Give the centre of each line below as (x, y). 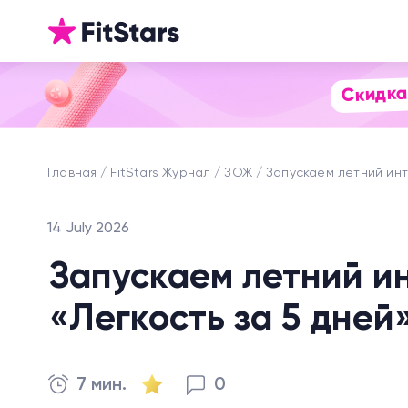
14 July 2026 (88, 229)
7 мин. (102, 385)
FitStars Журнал (161, 173)
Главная (72, 173)
